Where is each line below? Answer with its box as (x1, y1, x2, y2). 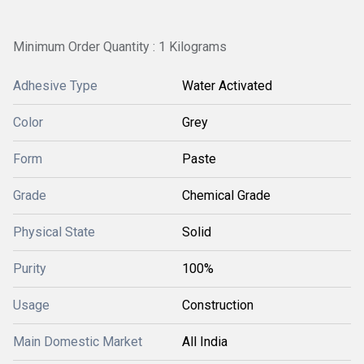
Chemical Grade (182, 188, 271, 203)
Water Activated (182, 78, 272, 93)
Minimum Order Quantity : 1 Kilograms (13, 39, 227, 54)
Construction (182, 297, 253, 313)
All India (182, 334, 227, 349)
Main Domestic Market (13, 334, 142, 349)
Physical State (13, 224, 95, 240)
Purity (13, 261, 46, 276)
